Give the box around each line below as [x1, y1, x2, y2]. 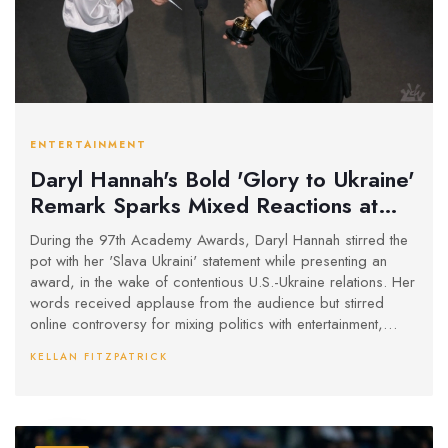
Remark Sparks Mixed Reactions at [30, 189, 378, 222]
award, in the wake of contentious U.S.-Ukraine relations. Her [30, 270, 415, 293]
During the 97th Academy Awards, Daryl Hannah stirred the [30, 228, 408, 251]
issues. [30, 354, 73, 377]
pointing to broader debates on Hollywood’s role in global [30, 333, 408, 356]
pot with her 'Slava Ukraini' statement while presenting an [30, 249, 387, 272]
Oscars [30, 215, 99, 248]
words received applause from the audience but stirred [30, 291, 384, 314]
